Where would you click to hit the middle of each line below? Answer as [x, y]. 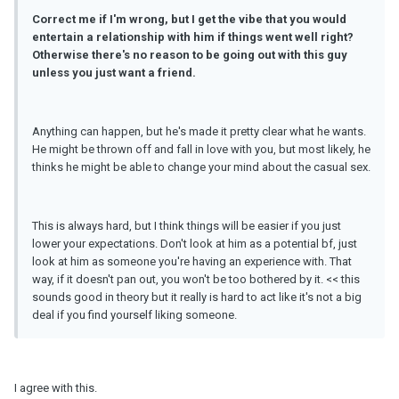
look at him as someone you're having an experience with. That [192, 262]
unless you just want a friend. [114, 73]
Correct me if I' [74, 20]
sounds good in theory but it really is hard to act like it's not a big [197, 297]
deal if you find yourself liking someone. [134, 315]
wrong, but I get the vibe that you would [236, 20]
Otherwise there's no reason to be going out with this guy [190, 55]
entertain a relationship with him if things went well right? [193, 37]
